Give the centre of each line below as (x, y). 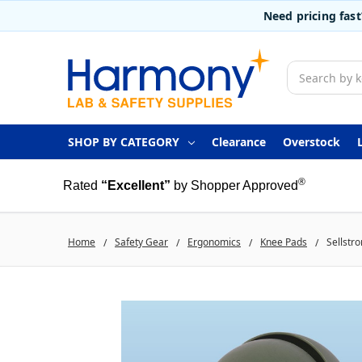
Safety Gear (141, 242)
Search (305, 69)
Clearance (238, 141)
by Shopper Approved (236, 185)
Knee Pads (284, 242)
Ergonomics (214, 242)
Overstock (311, 141)
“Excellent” (135, 185)
